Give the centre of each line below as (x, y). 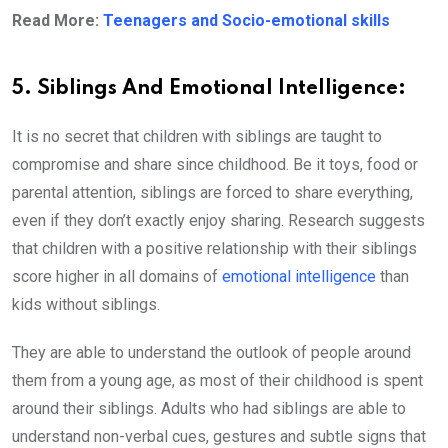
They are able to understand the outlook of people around (211, 352)
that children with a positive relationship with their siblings (214, 248)
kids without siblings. (86, 304)
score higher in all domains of (117, 276)
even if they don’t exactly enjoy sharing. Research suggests (218, 220)
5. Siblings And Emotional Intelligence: (209, 88)
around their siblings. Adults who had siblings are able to (209, 408)
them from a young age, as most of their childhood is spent (217, 380)
